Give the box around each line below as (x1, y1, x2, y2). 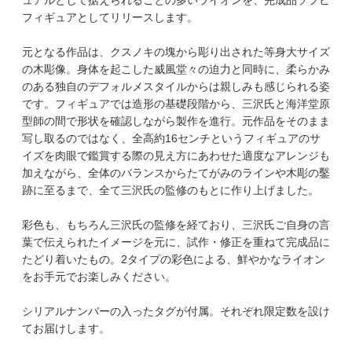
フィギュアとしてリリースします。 (21, 10, 198, 24)
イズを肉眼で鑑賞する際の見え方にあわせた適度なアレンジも (21, 148, 330, 162)
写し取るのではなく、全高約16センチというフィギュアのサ (21, 131, 321, 145)
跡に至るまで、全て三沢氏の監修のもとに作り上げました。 (21, 183, 319, 196)
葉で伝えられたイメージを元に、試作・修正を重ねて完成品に (21, 235, 330, 248)
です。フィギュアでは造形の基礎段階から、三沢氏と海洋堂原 (21, 97, 330, 110)
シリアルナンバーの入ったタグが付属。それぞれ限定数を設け (21, 304, 330, 317)
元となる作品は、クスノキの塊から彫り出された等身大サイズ (21, 45, 330, 58)
